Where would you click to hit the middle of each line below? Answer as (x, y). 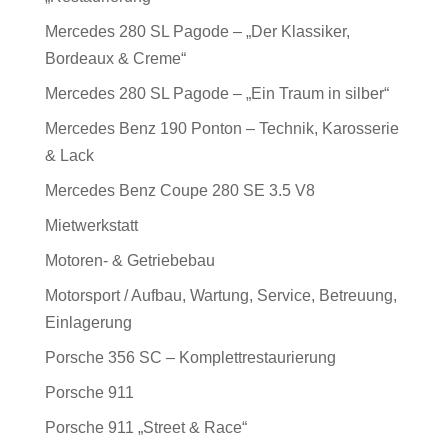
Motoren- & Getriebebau (129, 260)
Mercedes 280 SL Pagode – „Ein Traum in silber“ (216, 93)
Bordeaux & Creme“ (115, 58)
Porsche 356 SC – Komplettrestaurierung (190, 357)
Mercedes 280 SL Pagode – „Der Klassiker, (197, 31)
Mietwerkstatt (91, 225)
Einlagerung (88, 322)
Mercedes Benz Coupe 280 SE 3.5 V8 (179, 190)
